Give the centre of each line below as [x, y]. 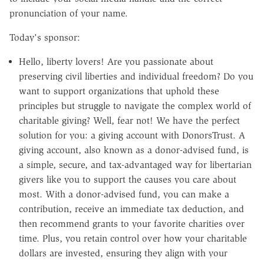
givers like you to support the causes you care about [128, 179]
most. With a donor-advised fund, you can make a [124, 194]
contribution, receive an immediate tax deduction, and [131, 209]
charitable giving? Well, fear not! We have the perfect [129, 120]
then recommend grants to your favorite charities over [132, 223]
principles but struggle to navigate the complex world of [135, 105]
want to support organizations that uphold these [119, 91]
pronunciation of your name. [69, 13]
